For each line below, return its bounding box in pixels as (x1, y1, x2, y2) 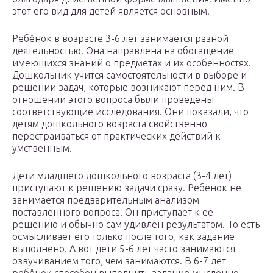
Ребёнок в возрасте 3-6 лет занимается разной (12, 33, 229, 44)
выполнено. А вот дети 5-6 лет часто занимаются (12, 243, 235, 255)
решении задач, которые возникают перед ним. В (12, 82, 244, 93)
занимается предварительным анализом (12, 194, 199, 206)
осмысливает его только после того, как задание (12, 231, 235, 243)
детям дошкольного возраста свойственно (12, 118, 207, 130)
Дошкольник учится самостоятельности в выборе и (12, 69, 247, 81)
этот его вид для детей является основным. (12, 5, 210, 17)
